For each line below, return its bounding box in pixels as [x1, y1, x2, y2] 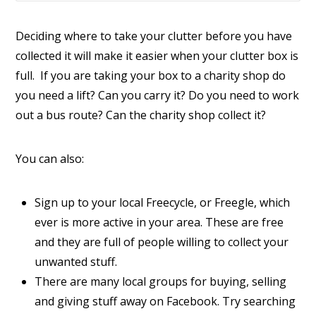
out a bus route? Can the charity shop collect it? [16, 107, 267, 123]
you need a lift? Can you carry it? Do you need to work [16, 87, 300, 103]
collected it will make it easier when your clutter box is [16, 47, 299, 63]
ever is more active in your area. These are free [34, 214, 284, 231]
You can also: [16, 150, 85, 166]
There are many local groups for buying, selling [34, 274, 286, 290]
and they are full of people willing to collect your [34, 234, 288, 250]
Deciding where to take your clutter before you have [16, 28, 293, 44]
